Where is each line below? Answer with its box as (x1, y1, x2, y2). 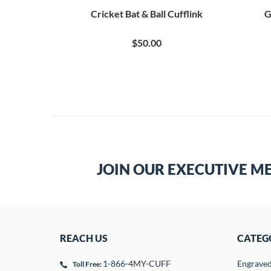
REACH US (60, 232, 108, 244)
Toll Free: (73, 260, 102, 269)
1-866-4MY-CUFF (103, 258, 171, 269)
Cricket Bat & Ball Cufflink (91, 8, 203, 19)
